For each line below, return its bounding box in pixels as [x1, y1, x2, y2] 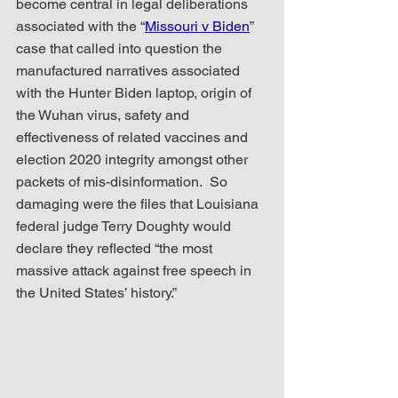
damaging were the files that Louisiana [16, 195, 262, 212]
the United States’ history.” [16, 283, 177, 301]
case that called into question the [16, 39, 226, 57]
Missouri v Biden [145, 17, 250, 35]
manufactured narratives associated [16, 61, 243, 79]
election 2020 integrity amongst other [16, 150, 251, 168]
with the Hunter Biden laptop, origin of [16, 84, 255, 101]
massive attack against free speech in [16, 261, 255, 279]
